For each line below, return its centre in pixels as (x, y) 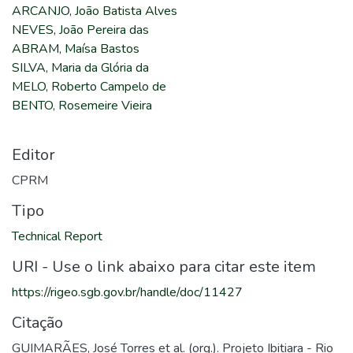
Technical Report (57, 236)
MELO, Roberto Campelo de (89, 87)
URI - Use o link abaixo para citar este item (164, 267)
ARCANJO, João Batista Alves (95, 11)
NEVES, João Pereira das (80, 30)
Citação (37, 323)
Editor (33, 155)
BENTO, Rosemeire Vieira (82, 106)
